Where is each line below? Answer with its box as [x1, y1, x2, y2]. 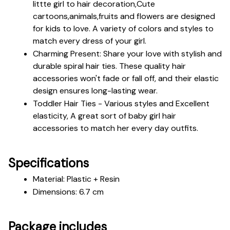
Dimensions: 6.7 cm [33, 186, 104, 198]
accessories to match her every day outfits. [33, 123, 198, 134]
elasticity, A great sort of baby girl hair [33, 110, 176, 122]
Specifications [8, 155, 89, 171]
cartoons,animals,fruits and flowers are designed [33, 11, 215, 22]
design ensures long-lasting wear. [33, 85, 158, 97]
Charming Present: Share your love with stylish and [33, 48, 222, 60]
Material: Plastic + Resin [33, 174, 120, 185]
